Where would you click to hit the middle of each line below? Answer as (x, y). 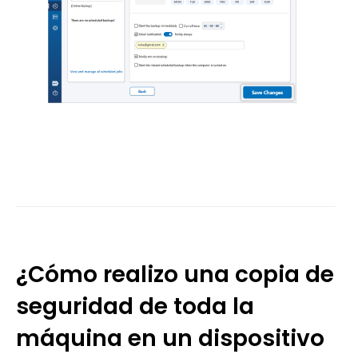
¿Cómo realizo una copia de (175, 275)
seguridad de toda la (135, 307)
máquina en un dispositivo (170, 339)
